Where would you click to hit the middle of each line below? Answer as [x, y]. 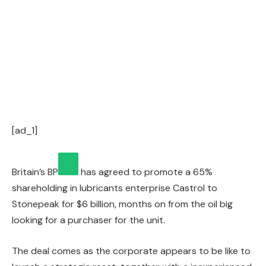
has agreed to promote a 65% [145, 172]
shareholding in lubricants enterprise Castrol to [115, 188]
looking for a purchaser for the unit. [88, 220]
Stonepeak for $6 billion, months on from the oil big [122, 204]
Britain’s [30, 172]
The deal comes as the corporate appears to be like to [131, 251]
